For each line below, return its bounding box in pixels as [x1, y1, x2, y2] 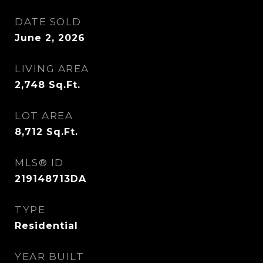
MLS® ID [15, 157, 64, 168]
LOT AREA [15, 110, 73, 122]
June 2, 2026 [15, 32, 85, 43]
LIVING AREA [15, 63, 89, 75]
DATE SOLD [15, 16, 82, 28]
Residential [15, 220, 78, 231]
